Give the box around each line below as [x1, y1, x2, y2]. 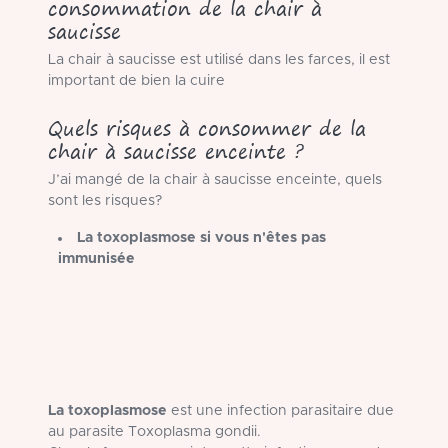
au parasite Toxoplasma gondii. [48, 424, 261, 439]
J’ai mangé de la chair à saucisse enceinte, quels [48, 173, 382, 188]
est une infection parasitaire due [167, 403, 394, 418]
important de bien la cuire [48, 74, 225, 89]
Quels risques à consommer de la [48, 111, 366, 145]
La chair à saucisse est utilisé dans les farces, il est [48, 53, 390, 68]
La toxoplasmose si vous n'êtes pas [77, 231, 327, 246]
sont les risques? [48, 194, 162, 209]
